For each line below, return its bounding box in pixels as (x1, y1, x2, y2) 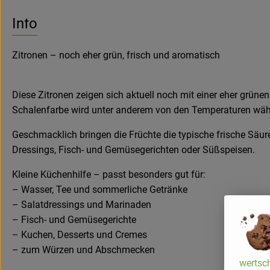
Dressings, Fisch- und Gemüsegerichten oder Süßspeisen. (12, 143, 255, 155)
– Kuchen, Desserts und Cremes (12, 228, 147, 240)
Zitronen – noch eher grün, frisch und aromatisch (12, 49, 220, 61)
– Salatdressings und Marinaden (12, 198, 151, 210)
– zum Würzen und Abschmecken (12, 243, 155, 256)
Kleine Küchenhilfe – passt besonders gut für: (12, 168, 206, 180)
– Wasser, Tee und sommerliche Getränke (12, 183, 187, 195)
